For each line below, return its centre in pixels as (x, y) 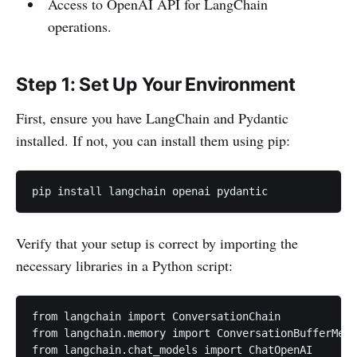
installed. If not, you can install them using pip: (153, 141)
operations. (79, 27)
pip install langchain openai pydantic (150, 192)
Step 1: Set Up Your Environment (156, 85)
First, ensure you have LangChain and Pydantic (152, 118)
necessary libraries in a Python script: (124, 266)
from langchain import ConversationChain (156, 317)
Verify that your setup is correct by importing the (157, 243)
